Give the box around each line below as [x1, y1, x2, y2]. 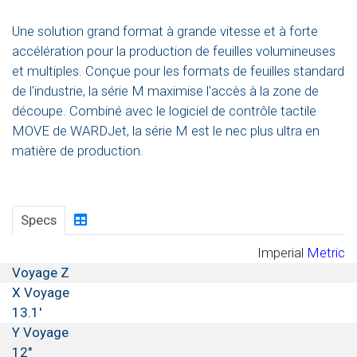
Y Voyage [12, 324, 69, 340]
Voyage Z [12, 264, 69, 280]
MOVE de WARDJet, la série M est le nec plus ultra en [12, 123, 320, 139]
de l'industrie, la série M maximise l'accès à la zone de [12, 83, 319, 100]
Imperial [257, 244, 304, 261]
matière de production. [12, 143, 143, 159]
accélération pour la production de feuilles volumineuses [12, 43, 335, 60]
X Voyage [12, 284, 69, 300]
